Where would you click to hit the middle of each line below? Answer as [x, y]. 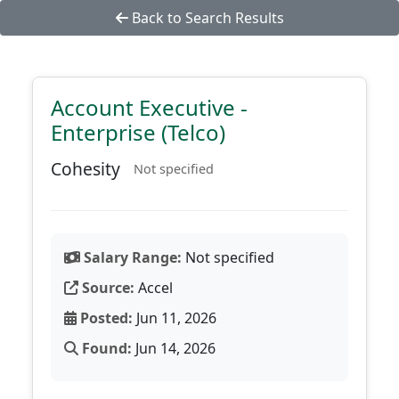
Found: [105, 348]
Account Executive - [149, 107]
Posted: [105, 318]
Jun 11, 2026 [175, 318]
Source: [106, 288]
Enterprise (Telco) [138, 132]
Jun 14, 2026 [174, 348]
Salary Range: [131, 257]
